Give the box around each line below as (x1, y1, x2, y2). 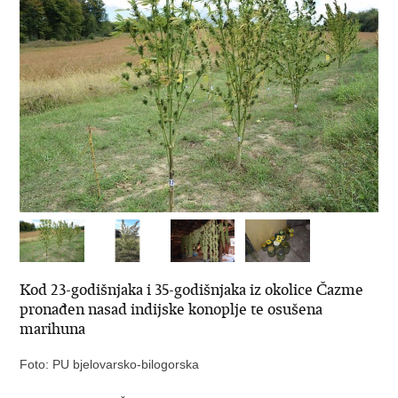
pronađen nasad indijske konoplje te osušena (20, 299, 323, 320)
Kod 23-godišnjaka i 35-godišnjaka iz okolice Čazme (20, 280, 364, 300)
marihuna (20, 319, 86, 339)
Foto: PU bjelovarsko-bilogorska (20, 357, 200, 372)
